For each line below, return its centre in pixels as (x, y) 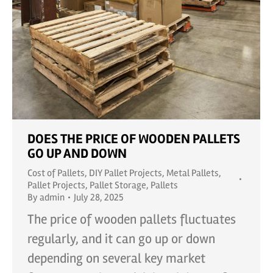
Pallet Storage (118, 185)
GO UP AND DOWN (77, 153)
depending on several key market (116, 258)
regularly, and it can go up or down (121, 239)
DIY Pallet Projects (126, 173)
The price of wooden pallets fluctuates (132, 219)
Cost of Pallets (56, 173)
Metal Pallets (193, 173)
